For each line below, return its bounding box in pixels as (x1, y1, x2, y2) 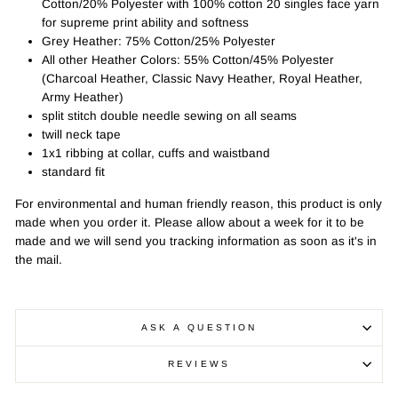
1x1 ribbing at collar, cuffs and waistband (42, 146, 270, 160)
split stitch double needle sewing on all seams (42, 108, 297, 123)
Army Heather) (42, 90, 123, 104)
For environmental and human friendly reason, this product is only (15, 196, 382, 211)
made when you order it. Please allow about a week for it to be (15, 215, 364, 229)
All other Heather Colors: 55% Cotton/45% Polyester (42, 52, 334, 67)
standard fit (42, 164, 105, 179)
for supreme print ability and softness (42, 15, 249, 29)
